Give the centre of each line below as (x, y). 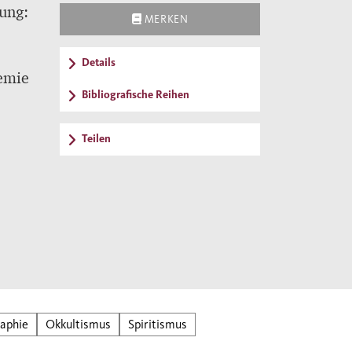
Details (99, 62)
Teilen (96, 139)
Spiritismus (158, 324)
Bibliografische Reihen (136, 95)
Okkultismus (78, 324)
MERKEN (166, 19)
